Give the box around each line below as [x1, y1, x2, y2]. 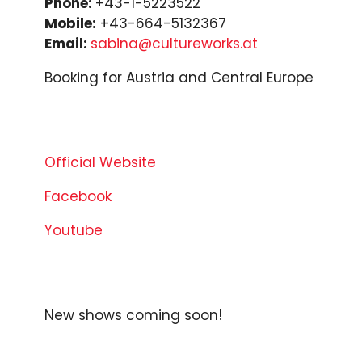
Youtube [44, 220, 103, 240]
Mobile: [44, 13, 96, 33]
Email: [44, 33, 90, 53]
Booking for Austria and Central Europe [44, 67, 314, 87]
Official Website [44, 152, 156, 172]
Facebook [44, 186, 112, 206]
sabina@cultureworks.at [90, 33, 258, 53]
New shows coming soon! [44, 305, 222, 325]
